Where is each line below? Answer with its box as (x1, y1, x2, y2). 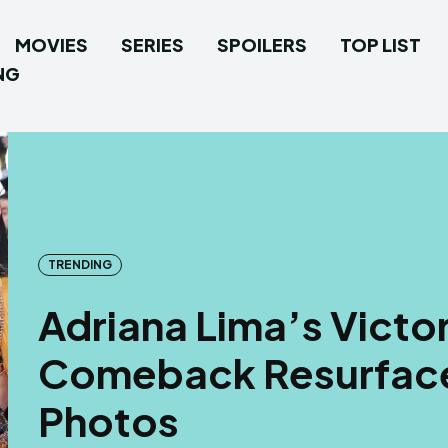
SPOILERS (217, 33, 307, 56)
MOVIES (15, 33, 88, 56)
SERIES (121, 33, 184, 56)
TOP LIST (340, 33, 421, 56)
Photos (38, 394, 179, 446)
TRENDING (48, 256, 112, 272)
